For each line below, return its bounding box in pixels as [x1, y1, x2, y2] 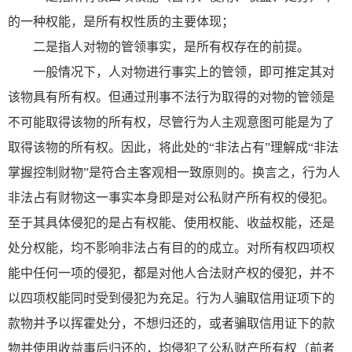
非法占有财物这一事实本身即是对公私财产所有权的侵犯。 [8, 190, 335, 204]
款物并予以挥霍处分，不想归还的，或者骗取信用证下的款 [8, 316, 335, 330]
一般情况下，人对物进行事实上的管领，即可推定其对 [33, 64, 335, 79]
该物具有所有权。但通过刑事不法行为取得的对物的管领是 [8, 90, 335, 104]
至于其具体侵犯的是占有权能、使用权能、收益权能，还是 [8, 215, 335, 229]
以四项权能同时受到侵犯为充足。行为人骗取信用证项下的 [8, 291, 335, 305]
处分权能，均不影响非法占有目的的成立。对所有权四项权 [8, 240, 335, 255]
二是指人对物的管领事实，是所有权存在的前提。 [33, 39, 310, 53]
